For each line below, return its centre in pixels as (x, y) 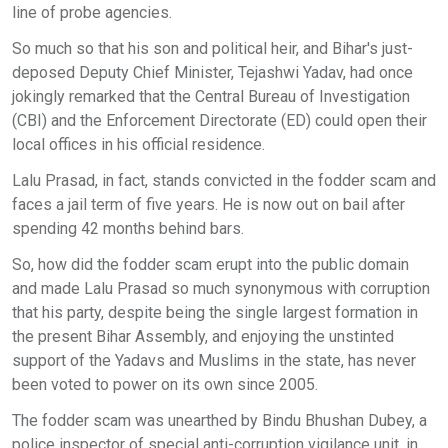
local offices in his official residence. (138, 144)
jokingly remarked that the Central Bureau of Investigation (211, 96)
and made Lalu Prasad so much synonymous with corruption (221, 288)
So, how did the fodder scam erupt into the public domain (210, 264)
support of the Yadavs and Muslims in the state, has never (214, 360)
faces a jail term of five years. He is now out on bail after (208, 204)
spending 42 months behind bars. (128, 228)
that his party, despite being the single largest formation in (215, 312)
